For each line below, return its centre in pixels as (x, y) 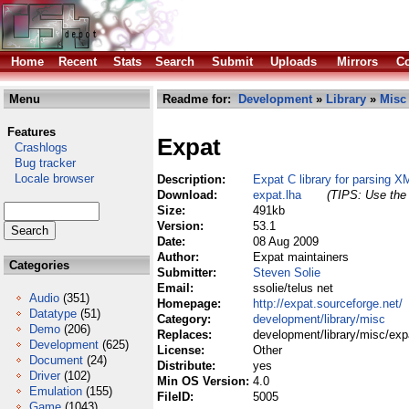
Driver (45, 376)
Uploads (294, 62)
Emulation (56, 391)
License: (183, 350)
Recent (78, 62)
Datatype (53, 314)
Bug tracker (40, 163)
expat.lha (277, 195)
